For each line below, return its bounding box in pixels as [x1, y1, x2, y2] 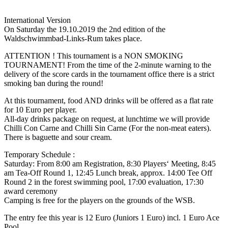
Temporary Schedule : [4, 150, 75, 159]
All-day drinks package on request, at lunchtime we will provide [4, 114, 210, 123]
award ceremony [4, 186, 58, 195]
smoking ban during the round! [4, 78, 103, 88]
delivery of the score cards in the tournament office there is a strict [4, 69, 214, 78]
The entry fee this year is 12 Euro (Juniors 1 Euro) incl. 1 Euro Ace [4, 213, 219, 222]
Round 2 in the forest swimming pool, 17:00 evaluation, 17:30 [4, 177, 204, 186]
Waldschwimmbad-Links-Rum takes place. [4, 34, 142, 43]
